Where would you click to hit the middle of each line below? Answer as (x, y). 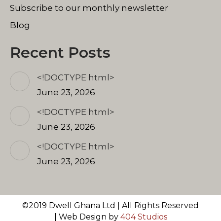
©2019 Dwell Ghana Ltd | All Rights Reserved (110, 205)
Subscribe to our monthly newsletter (89, 8)
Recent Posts (60, 52)
